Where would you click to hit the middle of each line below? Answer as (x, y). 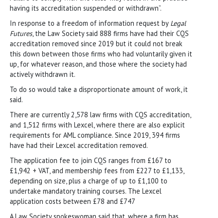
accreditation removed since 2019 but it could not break (96, 43)
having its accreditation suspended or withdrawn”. (86, 8)
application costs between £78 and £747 (73, 201)
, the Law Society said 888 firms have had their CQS (110, 33)
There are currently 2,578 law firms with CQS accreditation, (100, 114)
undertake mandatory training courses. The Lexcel (86, 191)
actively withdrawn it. (43, 74)
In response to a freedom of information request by (90, 23)
